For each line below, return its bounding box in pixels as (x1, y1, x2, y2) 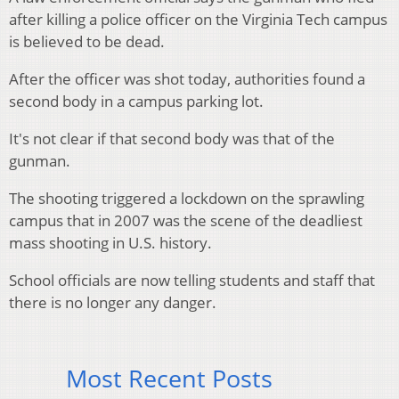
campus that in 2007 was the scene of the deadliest (9, 210, 362, 232)
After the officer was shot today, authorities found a (9, 69, 365, 90)
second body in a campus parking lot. (9, 91, 264, 112)
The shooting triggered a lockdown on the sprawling (9, 188, 364, 209)
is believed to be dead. (9, 31, 165, 53)
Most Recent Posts (66, 362, 273, 395)
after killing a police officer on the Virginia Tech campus (9, 9, 387, 30)
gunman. (9, 151, 70, 172)
